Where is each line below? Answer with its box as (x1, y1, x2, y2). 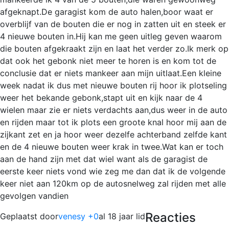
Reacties (145, 210, 196, 225)
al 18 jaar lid (99, 211, 145, 221)
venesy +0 (58, 211, 99, 221)
